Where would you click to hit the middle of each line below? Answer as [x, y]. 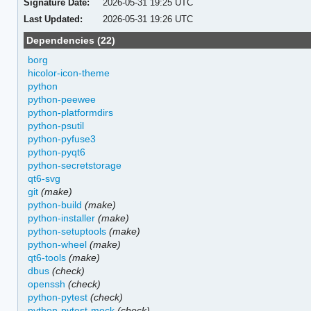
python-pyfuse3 [62, 138]
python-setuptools [67, 231]
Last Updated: [53, 19]
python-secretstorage [75, 165]
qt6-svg [44, 178]
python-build [55, 204]
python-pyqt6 [57, 152]
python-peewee [62, 99]
